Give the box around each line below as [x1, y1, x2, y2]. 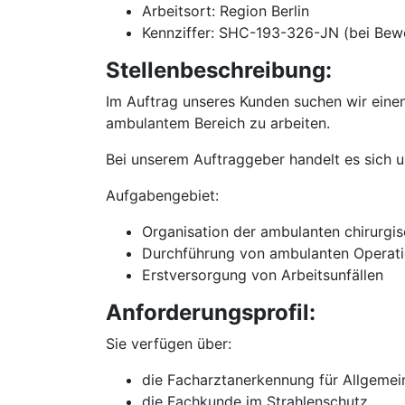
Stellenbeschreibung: [106, 57, 332, 83]
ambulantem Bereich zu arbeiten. [106, 114, 330, 132]
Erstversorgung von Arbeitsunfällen [142, 266, 383, 284]
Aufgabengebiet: [106, 186, 219, 204]
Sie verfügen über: [106, 334, 231, 353]
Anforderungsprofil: [106, 299, 316, 325]
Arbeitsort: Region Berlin [142, 2, 309, 20]
